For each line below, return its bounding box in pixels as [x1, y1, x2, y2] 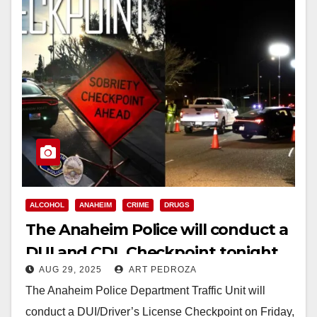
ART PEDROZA [127, 264, 197, 275]
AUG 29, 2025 [39, 264, 102, 275]
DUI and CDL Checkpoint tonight [25, 242, 278, 262]
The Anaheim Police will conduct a [25, 219, 288, 239]
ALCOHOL [30, 200, 64, 209]
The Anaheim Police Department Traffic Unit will [25, 284, 265, 296]
